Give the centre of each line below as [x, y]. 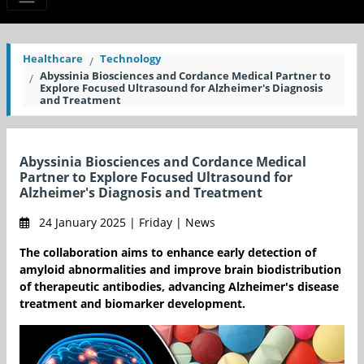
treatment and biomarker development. [132, 304]
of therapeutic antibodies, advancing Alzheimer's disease [179, 287]
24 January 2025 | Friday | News [126, 223]
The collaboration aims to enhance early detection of [168, 253]
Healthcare [53, 59]
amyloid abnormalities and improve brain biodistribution [180, 270]
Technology [130, 59]
